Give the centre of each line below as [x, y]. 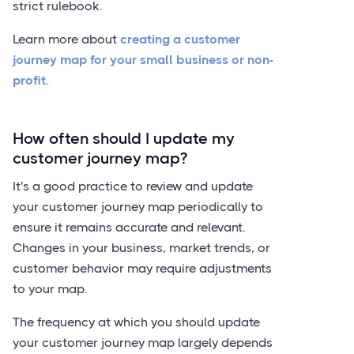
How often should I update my [124, 139]
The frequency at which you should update [136, 322]
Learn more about [66, 39]
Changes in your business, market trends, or [141, 248]
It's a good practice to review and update [133, 186]
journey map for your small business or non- [143, 60]
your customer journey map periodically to [138, 207]
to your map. [50, 289]
